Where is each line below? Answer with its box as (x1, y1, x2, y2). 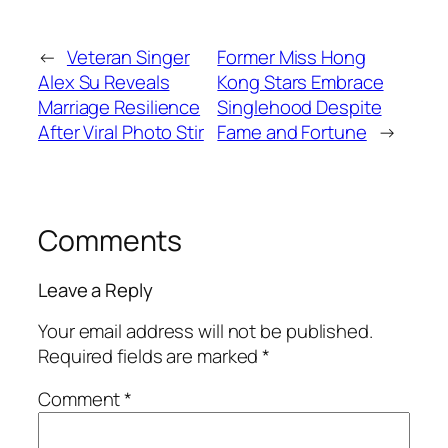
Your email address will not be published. (38, 317, 373, 344)
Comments (38, 220, 183, 260)
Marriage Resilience (38, 93, 201, 120)
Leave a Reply (38, 277, 153, 304)
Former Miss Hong (217, 43, 366, 70)
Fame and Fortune (217, 118, 367, 145)
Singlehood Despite (217, 93, 382, 120)
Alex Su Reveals (38, 68, 170, 95)
